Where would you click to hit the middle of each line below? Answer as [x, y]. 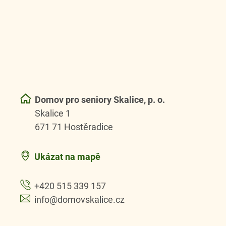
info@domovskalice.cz [79, 200]
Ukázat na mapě [67, 156]
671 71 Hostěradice [74, 127]
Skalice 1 [53, 113]
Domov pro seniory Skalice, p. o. [100, 100]
